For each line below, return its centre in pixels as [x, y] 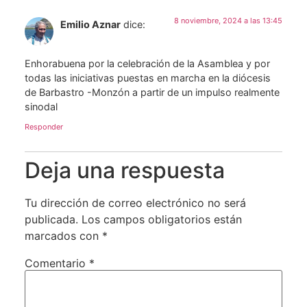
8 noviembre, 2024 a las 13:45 [229, 21]
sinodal [41, 106]
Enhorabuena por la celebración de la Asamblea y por [147, 63]
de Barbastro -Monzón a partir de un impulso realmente [152, 92]
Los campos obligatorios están [161, 219]
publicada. [51, 219]
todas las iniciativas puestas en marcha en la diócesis [147, 77]
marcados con [63, 235]
